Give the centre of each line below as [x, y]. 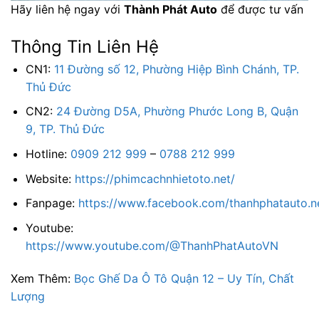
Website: [50, 178]
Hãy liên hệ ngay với [67, 9]
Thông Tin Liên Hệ [85, 46]
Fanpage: [52, 203]
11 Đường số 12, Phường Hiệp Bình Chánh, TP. [176, 69]
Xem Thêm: [42, 278]
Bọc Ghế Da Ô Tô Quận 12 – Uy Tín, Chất [184, 278]
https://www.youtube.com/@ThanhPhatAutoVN [152, 245]
